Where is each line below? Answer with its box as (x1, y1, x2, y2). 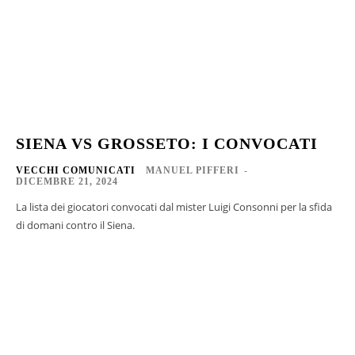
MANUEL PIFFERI (146, 165, 239, 177)
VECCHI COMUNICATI (16, 165, 136, 177)
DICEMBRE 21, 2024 (16, 176, 118, 188)
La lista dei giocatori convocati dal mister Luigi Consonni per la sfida (16, 200, 332, 215)
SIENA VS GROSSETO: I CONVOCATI (16, 135, 318, 153)
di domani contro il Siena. (16, 218, 135, 233)
